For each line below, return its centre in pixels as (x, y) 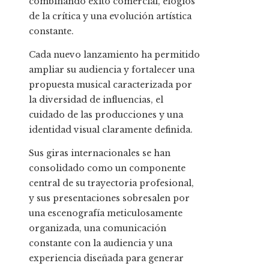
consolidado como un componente (107, 168)
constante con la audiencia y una (101, 243)
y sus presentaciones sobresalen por (109, 198)
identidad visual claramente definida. (111, 129)
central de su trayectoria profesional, (111, 183)
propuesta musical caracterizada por (110, 84)
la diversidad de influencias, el (96, 99)
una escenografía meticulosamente (106, 213)
